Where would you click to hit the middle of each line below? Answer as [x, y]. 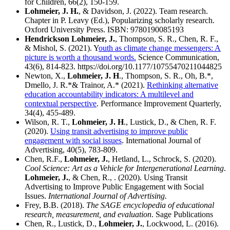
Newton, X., [46, 75]
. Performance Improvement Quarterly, [159, 103]
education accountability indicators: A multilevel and [109, 94]
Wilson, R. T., [48, 122]
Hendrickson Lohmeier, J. [70, 39]
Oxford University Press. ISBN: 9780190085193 [104, 29]
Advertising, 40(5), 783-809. [71, 149]
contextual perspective [61, 103]
